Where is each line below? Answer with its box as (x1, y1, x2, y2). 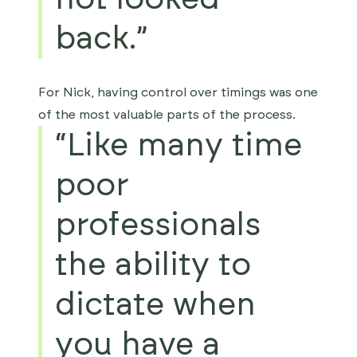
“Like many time (55, 130, 302, 162)
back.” (55, 23, 147, 55)
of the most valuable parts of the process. (38, 108, 296, 121)
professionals (55, 210, 261, 241)
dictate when (55, 289, 256, 321)
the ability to (55, 249, 251, 281)
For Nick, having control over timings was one (38, 86, 318, 99)
